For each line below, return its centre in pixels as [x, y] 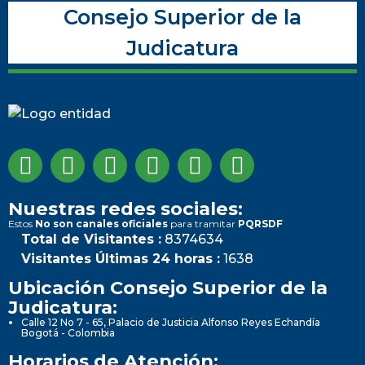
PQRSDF [260, 223]
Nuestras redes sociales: [125, 208]
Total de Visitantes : [91, 239]
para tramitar [203, 223]
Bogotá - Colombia [68, 332]
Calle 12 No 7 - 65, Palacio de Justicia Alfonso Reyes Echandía [171, 322]
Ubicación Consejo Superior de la [168, 287]
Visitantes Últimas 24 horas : [121, 258]
